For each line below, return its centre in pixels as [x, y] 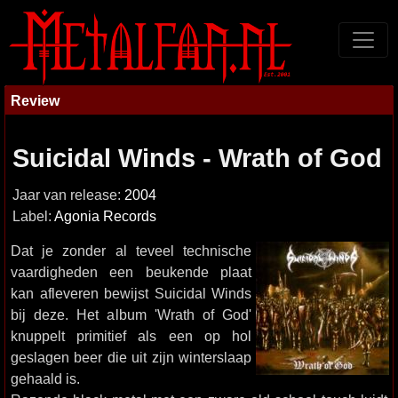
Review [35, 100]
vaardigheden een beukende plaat [131, 272]
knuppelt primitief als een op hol [131, 336]
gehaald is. [45, 378]
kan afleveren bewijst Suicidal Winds [131, 293]
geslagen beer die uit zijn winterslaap [131, 357]
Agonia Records [105, 216]
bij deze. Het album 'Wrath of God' [131, 314]
